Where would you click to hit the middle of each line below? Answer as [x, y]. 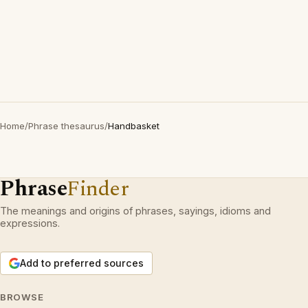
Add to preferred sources [82, 263]
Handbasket [134, 126]
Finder [98, 189]
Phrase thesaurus [66, 126]
